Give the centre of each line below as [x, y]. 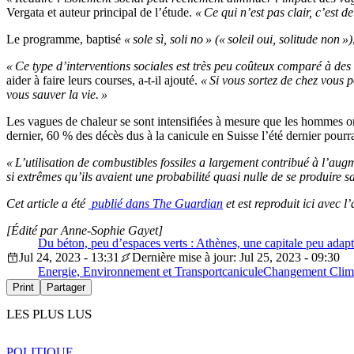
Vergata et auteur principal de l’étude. [101, 12]
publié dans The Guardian [156, 203]
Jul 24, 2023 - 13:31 [69, 257]
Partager [66, 287]
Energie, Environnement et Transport [130, 271]
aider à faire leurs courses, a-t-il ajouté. [104, 80]
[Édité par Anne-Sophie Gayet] [85, 230]
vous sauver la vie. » [57, 94]
